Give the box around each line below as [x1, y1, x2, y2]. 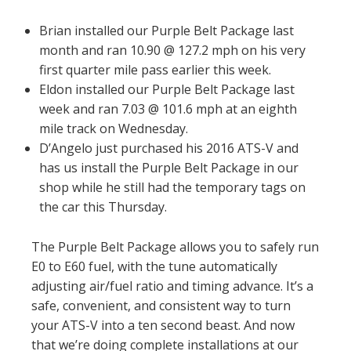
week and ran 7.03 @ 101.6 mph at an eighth [39, 100, 297, 118]
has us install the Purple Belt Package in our [39, 159, 299, 176]
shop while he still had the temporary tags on [39, 179, 306, 196]
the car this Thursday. [39, 198, 167, 215]
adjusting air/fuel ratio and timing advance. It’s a [31, 277, 313, 295]
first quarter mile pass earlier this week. [39, 61, 271, 78]
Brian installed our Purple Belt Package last [39, 22, 294, 39]
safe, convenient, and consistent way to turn [31, 297, 291, 314]
